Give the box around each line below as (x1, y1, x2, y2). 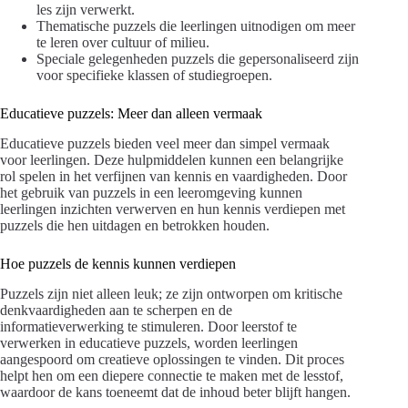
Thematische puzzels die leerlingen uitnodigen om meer (36, 18, 355, 35)
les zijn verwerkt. (36, 2, 135, 18)
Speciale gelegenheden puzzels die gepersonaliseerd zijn (36, 51, 359, 67)
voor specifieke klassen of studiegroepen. (36, 67, 272, 84)
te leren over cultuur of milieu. (36, 35, 209, 51)
